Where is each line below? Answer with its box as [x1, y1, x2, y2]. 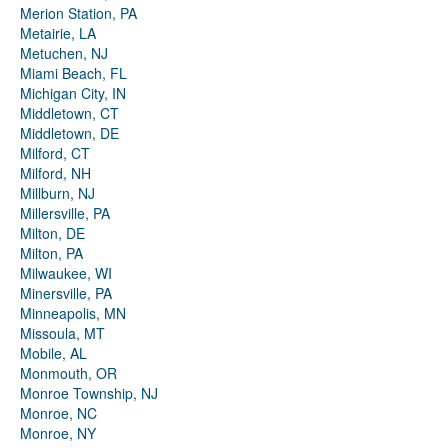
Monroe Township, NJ [20, 383, 158, 404]
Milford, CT [20, 143, 90, 164]
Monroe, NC [20, 403, 97, 424]
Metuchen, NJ [20, 43, 108, 64]
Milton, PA [20, 243, 83, 264]
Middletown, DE [20, 123, 119, 144]
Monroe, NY [20, 423, 96, 444]
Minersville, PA [20, 283, 112, 304]
